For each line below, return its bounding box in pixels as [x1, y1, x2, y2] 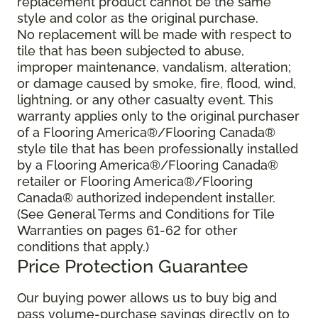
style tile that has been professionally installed [17, 141, 298, 157]
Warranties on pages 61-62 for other [17, 223, 238, 238]
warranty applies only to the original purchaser [17, 109, 300, 124]
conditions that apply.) [17, 239, 149, 255]
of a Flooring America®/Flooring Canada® [17, 125, 275, 141]
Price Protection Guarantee [17, 255, 248, 278]
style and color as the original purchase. [17, 11, 258, 26]
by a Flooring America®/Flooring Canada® [17, 158, 278, 173]
